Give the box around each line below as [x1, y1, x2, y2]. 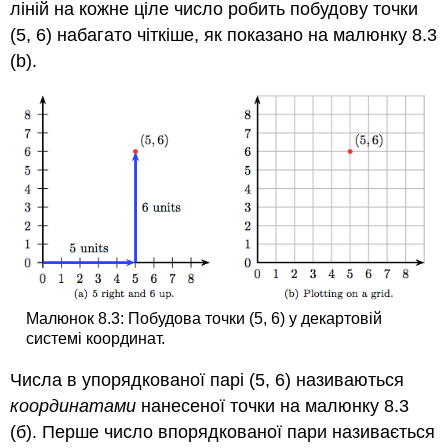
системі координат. [25, 329, 165, 347]
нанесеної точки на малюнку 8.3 [136, 395, 410, 416]
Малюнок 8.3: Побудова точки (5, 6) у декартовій [25, 309, 382, 327]
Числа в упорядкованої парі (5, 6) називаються [10, 369, 405, 390]
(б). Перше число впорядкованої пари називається [10, 421, 436, 442]
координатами [10, 395, 137, 416]
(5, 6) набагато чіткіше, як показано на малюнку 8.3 [10, 25, 438, 46]
